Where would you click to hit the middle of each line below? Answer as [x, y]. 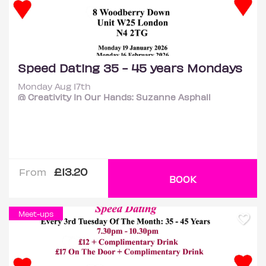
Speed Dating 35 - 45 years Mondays [130, 67]
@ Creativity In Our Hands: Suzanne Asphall [114, 97]
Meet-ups [36, 213]
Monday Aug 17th [54, 86]
